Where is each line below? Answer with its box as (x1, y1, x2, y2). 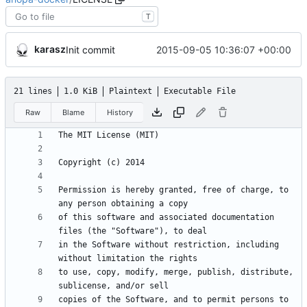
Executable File (164, 86, 236, 97)
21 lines (14, 86, 52, 97)
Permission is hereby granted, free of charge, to (58, 185, 288, 195)
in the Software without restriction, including (58, 240, 279, 250)
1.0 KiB (64, 86, 97, 97)
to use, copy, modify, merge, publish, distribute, (58, 267, 293, 278)
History (106, 107, 133, 117)
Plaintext (109, 86, 152, 97)
